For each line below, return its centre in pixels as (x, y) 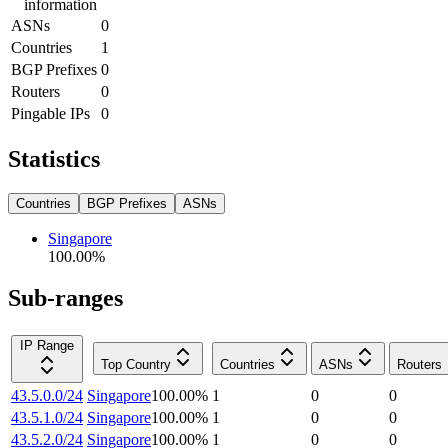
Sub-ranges (65, 298)
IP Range (47, 346)
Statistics (54, 158)
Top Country (135, 365)
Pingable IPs (50, 113)
